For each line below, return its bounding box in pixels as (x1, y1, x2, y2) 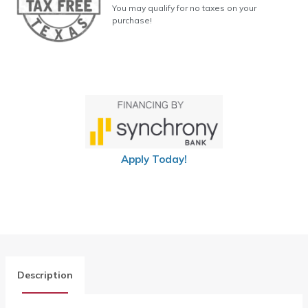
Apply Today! (121, 153, 187, 166)
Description (17, 269, 73, 282)
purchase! (111, 14, 152, 25)
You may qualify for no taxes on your (111, 2, 256, 13)
